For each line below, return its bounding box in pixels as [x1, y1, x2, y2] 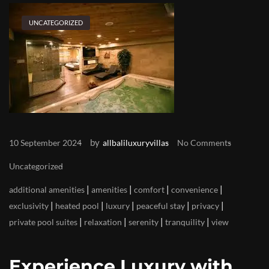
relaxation [84, 217, 122, 227]
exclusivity [9, 201, 49, 211]
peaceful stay [136, 201, 185, 211]
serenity [128, 217, 159, 227]
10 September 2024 [9, 138, 82, 148]
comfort [134, 184, 165, 195]
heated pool [55, 201, 99, 211]
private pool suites [9, 217, 77, 227]
